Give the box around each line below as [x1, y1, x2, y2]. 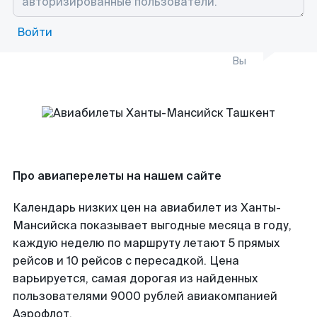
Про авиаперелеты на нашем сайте [13, 168, 221, 183]
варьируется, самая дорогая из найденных [13, 271, 258, 286]
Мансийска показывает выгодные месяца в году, [13, 218, 292, 233]
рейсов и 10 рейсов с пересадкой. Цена [13, 253, 239, 268]
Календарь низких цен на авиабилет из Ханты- [13, 200, 281, 215]
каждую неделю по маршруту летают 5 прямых [13, 236, 279, 250]
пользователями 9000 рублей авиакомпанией [13, 289, 277, 304]
